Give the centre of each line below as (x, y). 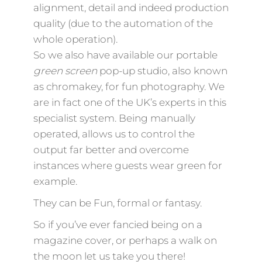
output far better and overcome (111, 149)
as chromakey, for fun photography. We (129, 86)
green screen (65, 70)
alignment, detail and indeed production (131, 7)
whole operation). (75, 39)
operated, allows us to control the (114, 134)
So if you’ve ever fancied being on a (118, 224)
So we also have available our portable (125, 55)
